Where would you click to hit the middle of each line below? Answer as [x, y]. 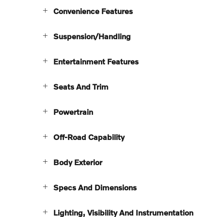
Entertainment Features [96, 61]
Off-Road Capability [89, 137]
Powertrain [73, 111]
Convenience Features [93, 11]
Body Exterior [78, 162]
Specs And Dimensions [95, 187]
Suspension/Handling [92, 36]
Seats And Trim [81, 86]
